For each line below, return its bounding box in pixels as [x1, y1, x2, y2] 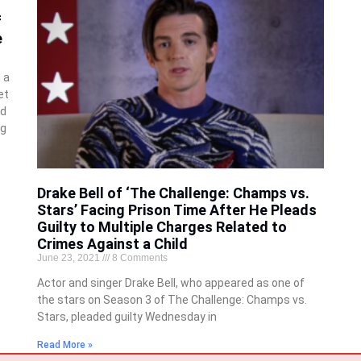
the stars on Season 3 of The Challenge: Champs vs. [36, 293, 307, 307]
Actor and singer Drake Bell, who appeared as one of [36, 276, 305, 290]
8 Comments [109, 252, 168, 264]
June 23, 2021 [36, 252, 102, 264]
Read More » [36, 339, 93, 351]
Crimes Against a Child [36, 235, 188, 253]
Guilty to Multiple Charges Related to [36, 218, 287, 236]
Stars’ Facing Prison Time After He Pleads [36, 201, 317, 219]
